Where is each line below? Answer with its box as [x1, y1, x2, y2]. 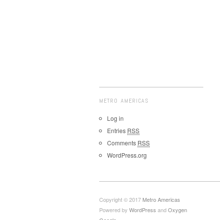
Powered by [99, 206, 129, 214]
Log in [107, 114, 124, 122]
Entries [107, 126, 127, 135]
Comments [107, 138, 137, 147]
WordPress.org [107, 151, 147, 159]
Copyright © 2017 [99, 195, 142, 203]
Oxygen [168, 206, 187, 214]
